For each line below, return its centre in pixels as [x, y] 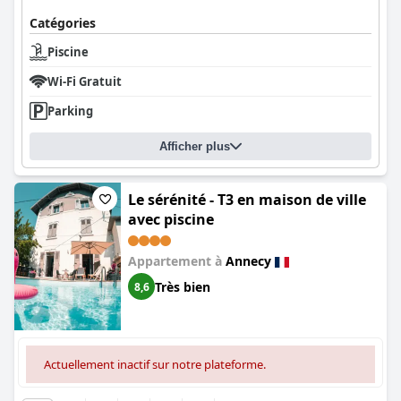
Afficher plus [195, 146]
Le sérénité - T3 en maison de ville [247, 200]
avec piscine [171, 219]
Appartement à [177, 261]
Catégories [63, 23]
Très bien [183, 286]
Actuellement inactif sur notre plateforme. [155, 364]
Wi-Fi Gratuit [85, 81]
